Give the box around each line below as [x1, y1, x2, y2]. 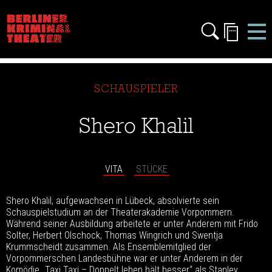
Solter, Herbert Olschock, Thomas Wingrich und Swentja [6, 229, 223, 241]
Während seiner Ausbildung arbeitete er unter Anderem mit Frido [6, 217, 258, 229]
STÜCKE [135, 163, 168, 175]
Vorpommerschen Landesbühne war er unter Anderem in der [6, 252, 243, 264]
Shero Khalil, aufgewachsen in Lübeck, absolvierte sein [6, 194, 219, 206]
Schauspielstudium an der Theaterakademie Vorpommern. [6, 206, 234, 218]
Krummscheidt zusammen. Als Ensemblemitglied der [6, 240, 211, 253]
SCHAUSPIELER [94, 83, 178, 95]
